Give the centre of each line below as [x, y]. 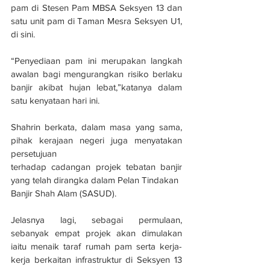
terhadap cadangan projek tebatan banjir [96, 167]
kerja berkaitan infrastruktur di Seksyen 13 [96, 260]
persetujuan [34, 154]
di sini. [23, 34]
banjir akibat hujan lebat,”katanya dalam [96, 87]
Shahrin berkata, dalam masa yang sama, [96, 127]
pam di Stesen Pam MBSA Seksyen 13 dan [96, 8]
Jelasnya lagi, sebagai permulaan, [96, 220]
